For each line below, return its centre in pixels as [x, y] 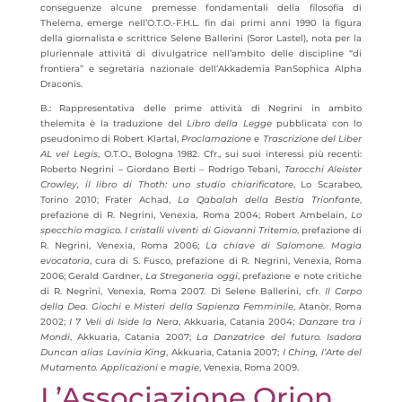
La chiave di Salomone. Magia [284, 245]
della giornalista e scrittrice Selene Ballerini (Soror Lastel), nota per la [201, 38]
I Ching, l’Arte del [322, 352]
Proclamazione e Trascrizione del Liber [272, 139]
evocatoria [65, 261]
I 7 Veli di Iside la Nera [124, 322]
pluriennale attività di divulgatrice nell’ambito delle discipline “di [201, 53]
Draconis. [61, 84]
